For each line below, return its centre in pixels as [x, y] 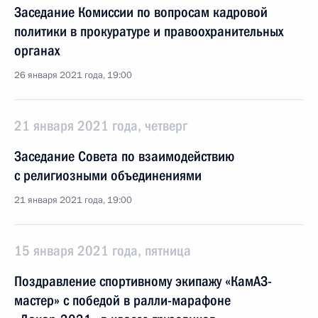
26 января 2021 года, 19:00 [73, 75]
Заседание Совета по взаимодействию [124, 156]
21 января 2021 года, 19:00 [73, 200]
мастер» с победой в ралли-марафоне [122, 300]
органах [37, 50]
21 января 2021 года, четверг [101, 126]
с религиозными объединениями [108, 175]
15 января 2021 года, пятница [103, 251]
